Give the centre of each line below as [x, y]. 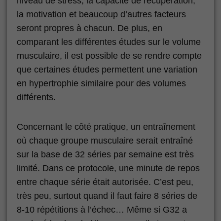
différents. [36, 97]
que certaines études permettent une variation [107, 69]
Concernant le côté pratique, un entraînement [106, 127]
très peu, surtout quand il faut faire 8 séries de [107, 196]
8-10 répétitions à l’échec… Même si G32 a [102, 209]
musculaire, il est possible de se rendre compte [109, 55]
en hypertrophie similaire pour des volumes [101, 83]
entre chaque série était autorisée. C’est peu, [105, 182]
